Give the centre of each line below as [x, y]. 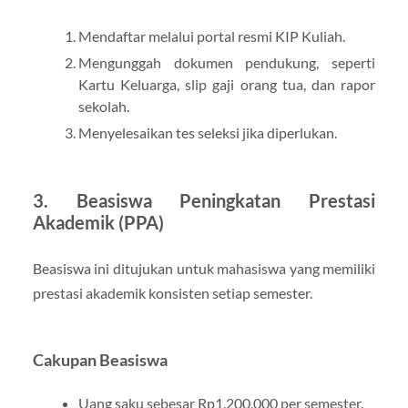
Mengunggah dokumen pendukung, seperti [227, 62]
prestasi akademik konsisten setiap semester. [172, 292]
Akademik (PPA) [98, 222]
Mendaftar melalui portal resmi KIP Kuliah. [211, 36]
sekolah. [103, 106]
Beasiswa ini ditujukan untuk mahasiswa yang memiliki [204, 268]
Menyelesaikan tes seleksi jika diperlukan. [207, 132]
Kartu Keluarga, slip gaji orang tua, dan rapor [227, 84]
